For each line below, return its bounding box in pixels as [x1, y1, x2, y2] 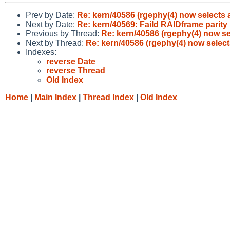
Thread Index [83, 92, 134, 102]
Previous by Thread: [26, 29, 101, 38]
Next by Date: [26, 20, 77, 29]
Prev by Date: [26, 10, 77, 20]
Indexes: [26, 47, 56, 56]
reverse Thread [46, 66, 105, 75]
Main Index [34, 92, 76, 102]
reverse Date [46, 56, 95, 66]
